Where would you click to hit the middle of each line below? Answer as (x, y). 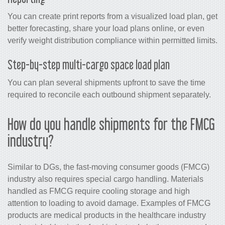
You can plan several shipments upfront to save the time (106, 83)
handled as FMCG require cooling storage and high (99, 191)
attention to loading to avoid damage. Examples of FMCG (109, 203)
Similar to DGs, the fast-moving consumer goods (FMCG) (108, 167)
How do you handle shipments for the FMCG (111, 124)
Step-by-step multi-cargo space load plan (89, 65)
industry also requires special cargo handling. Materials (105, 179)
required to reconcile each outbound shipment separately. (109, 95)
